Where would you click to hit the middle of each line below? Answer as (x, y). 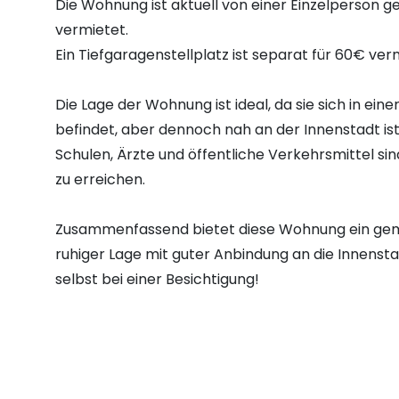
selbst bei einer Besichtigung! (157, 279)
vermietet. (92, 30)
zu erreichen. (100, 179)
